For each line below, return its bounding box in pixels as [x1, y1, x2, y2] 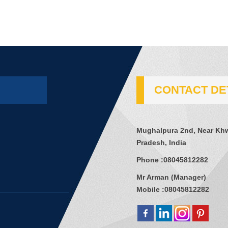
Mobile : [136, 185, 164, 193]
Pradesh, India [136, 138, 186, 147]
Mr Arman [136, 173, 169, 181]
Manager [174, 173, 204, 181]
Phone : [136, 156, 163, 164]
